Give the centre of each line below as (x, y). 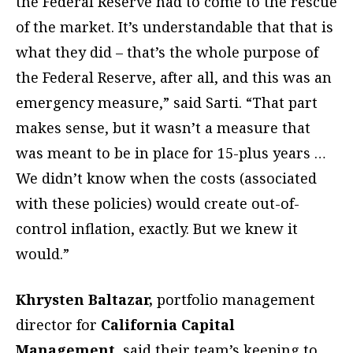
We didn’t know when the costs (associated (166, 178)
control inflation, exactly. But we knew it (157, 229)
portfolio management (234, 300)
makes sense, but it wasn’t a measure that (163, 128)
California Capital (168, 325)
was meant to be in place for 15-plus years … (171, 153)
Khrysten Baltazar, (84, 300)
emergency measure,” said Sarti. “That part (167, 103)
